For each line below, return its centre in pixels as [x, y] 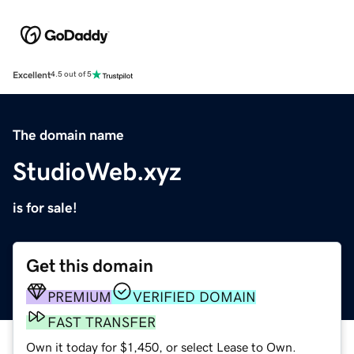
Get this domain [90, 265]
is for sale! [45, 207]
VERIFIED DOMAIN [194, 297]
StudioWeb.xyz [97, 171]
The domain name [68, 135]
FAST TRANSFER [102, 322]
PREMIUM [79, 297]
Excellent [32, 75]
